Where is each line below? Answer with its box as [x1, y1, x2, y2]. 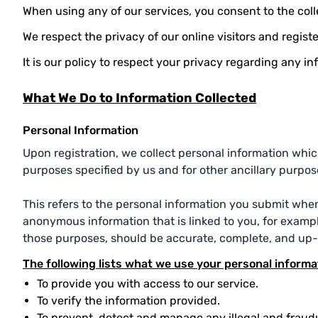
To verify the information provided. [37, 294, 220, 307]
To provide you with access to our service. [37, 277, 258, 290]
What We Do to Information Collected [23, 90, 256, 106]
